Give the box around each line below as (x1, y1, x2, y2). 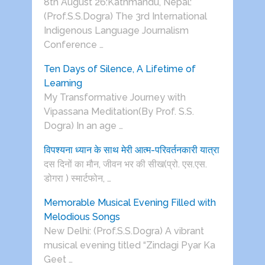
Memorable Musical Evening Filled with (43, 197, 216, 209)
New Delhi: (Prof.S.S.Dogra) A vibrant (43, 225, 204, 237)
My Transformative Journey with (43, 92, 186, 104)
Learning (43, 77, 82, 89)
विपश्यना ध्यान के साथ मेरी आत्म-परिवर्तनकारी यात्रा (43, 144, 219, 156)
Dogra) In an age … (43, 120, 123, 132)
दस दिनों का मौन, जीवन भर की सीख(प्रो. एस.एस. (43, 159, 207, 170)
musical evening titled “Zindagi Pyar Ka (43, 240, 215, 251)
